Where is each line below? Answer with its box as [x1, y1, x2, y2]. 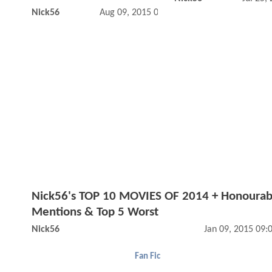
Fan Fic [135, 251, 160, 261]
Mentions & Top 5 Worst [32, 205, 158, 219]
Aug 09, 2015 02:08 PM [99, 8, 191, 18]
